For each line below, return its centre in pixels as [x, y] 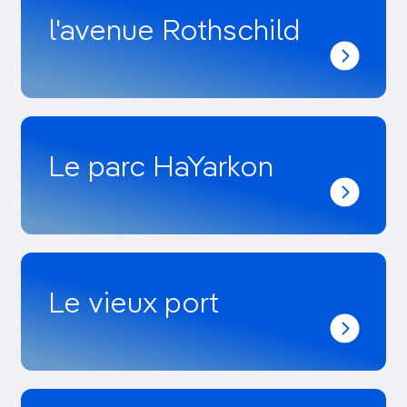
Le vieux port [134, 304]
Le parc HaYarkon [161, 168]
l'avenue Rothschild [174, 32]
